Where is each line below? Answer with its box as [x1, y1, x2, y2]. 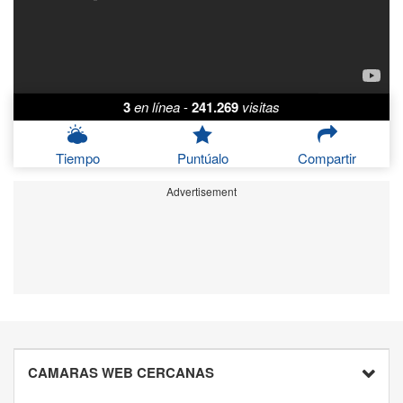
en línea [134, 97, 180, 117]
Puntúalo [176, 148, 228, 168]
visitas [242, 97, 280, 117]
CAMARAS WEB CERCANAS [28, 363, 214, 383]
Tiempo [55, 148, 100, 168]
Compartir [298, 148, 357, 168]
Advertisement [166, 184, 237, 200]
